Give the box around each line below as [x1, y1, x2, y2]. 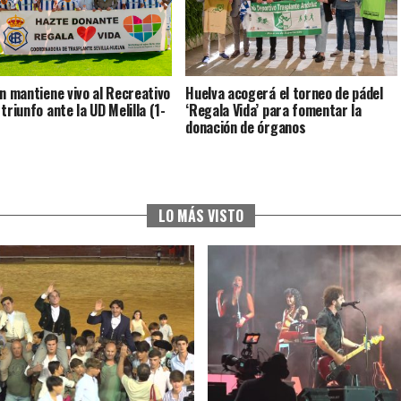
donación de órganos [185, 116, 306, 139]
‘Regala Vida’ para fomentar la [185, 99, 362, 122]
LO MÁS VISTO [158, 205, 243, 227]
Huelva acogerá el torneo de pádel [185, 82, 383, 105]
